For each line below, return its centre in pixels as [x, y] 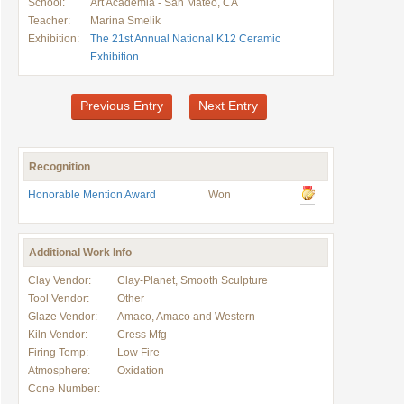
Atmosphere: [59, 371]
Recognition [60, 167]
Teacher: [49, 21]
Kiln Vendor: [58, 335]
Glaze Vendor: [63, 317]
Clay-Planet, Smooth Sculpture [193, 280]
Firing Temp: [58, 353]
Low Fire [138, 353]
